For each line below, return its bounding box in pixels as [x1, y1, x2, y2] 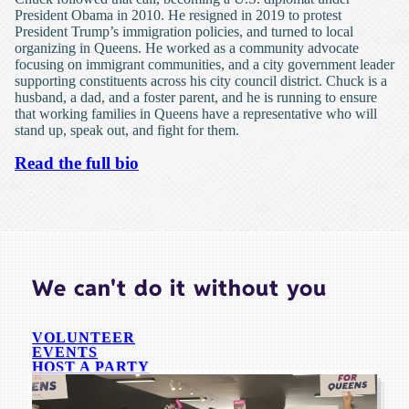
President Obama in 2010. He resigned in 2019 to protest [15, 7, 341, 23]
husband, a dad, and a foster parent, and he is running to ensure [15, 89, 377, 105]
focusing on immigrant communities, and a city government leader [15, 57, 394, 72]
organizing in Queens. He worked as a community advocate [15, 40, 359, 56]
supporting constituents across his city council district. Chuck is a [15, 73, 387, 89]
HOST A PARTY [32, 359, 150, 374]
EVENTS [32, 344, 98, 360]
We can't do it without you [32, 274, 327, 302]
